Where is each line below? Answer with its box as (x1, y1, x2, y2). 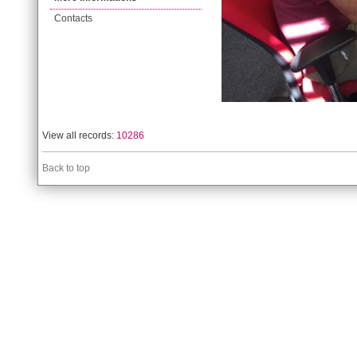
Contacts (54, 13, 92, 24)
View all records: (42, 130, 116, 141)
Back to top (42, 163, 90, 174)
